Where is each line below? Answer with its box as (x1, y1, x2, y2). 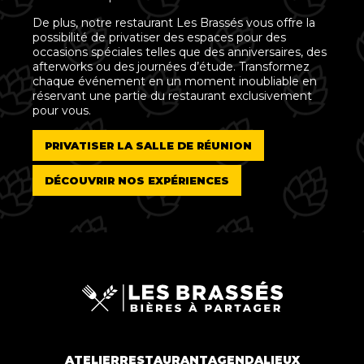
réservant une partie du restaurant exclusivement (32, 89, 312, 104)
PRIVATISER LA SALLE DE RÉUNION (45, 139, 252, 153)
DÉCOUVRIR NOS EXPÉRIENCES (45, 174, 229, 188)
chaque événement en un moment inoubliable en (32, 74, 317, 89)
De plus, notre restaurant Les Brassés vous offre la (32, 15, 315, 31)
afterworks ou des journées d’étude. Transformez (32, 59, 310, 75)
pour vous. (32, 103, 91, 119)
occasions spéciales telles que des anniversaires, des (32, 45, 327, 60)
